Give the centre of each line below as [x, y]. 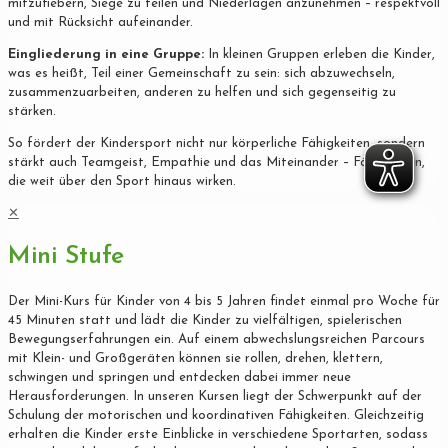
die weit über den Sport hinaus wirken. [122, 181]
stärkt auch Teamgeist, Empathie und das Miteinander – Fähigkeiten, [216, 162]
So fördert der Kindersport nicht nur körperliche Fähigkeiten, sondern [216, 143]
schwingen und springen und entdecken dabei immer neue [179, 378]
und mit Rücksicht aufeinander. [100, 22]
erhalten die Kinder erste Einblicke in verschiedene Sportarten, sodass [218, 435]
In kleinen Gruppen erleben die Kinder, [319, 54]
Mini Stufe [66, 257]
